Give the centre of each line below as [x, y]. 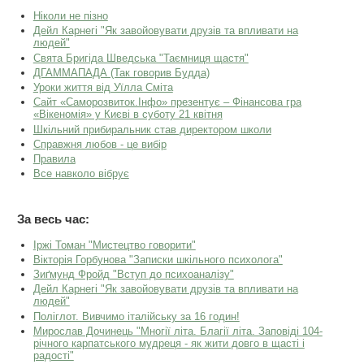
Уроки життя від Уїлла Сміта [103, 88]
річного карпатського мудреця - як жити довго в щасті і [169, 343]
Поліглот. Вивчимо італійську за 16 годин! [136, 316]
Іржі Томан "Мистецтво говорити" [114, 245]
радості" [53, 355]
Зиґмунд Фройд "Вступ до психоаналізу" [133, 275]
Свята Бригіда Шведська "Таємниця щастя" [141, 58]
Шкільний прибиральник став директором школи [152, 129]
